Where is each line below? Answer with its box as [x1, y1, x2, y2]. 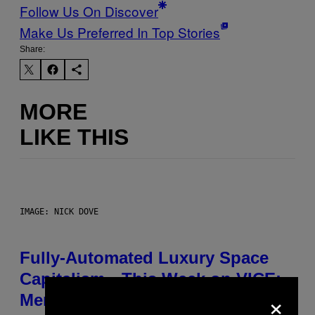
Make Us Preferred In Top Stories [20, 22, 220, 42]
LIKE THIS [20, 124, 129, 150]
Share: [20, 44, 45, 55]
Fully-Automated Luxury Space [20, 248, 269, 268]
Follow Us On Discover [20, 1, 158, 21]
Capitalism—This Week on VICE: [20, 269, 281, 289]
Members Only [20, 290, 136, 310]
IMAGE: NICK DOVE [20, 207, 98, 217]
